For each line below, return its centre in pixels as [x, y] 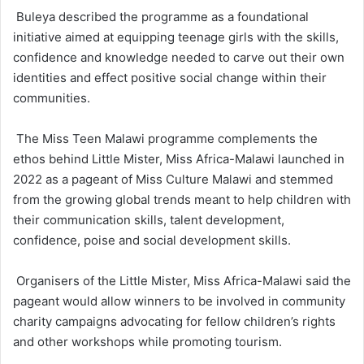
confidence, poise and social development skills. [152, 240]
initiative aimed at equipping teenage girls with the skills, [176, 37]
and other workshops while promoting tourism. [147, 341]
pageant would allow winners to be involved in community [179, 301]
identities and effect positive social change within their [170, 77]
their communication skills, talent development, [149, 219]
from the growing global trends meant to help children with [182, 199]
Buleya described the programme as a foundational [161, 16]
